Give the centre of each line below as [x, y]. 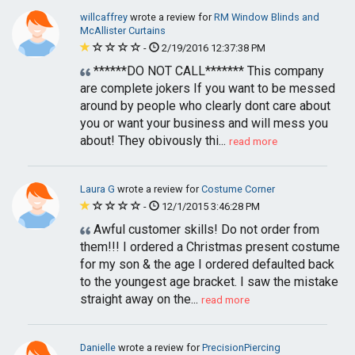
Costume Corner [238, 189]
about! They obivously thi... [153, 141]
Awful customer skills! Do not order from [205, 229]
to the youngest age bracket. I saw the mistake [209, 282]
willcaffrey [105, 17]
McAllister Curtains [123, 31]
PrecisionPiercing [241, 347]
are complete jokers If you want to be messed [208, 88]
